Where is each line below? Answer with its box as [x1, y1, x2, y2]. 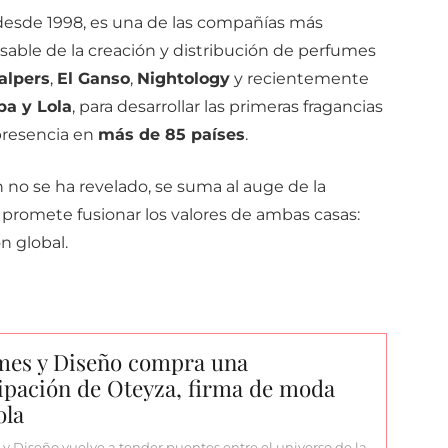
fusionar [76, 205, 145, 225]
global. [15, 233, 68, 253]
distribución [172, 41, 273, 61]
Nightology [136, 69, 230, 89]
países [190, 125, 245, 145]
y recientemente [233, 69, 369, 89]
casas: [313, 205, 360, 225]
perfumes [297, 41, 376, 61]
